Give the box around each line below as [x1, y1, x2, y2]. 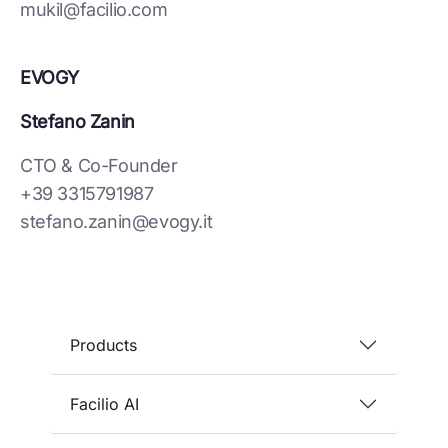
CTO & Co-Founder [20, 154, 178, 176]
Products [70, 334, 137, 355]
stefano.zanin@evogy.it [20, 210, 213, 232]
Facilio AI [70, 393, 139, 414]
